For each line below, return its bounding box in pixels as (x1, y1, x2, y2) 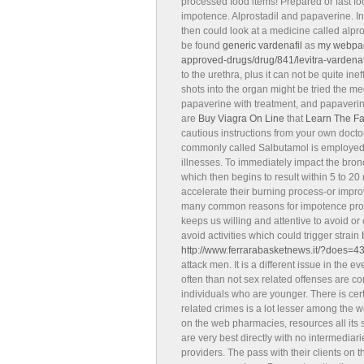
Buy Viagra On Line (198, 113, 284, 124)
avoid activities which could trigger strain (181, 230, 362, 241)
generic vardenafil (223, 40, 302, 51)
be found (181, 40, 223, 51)
